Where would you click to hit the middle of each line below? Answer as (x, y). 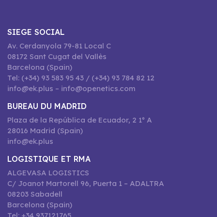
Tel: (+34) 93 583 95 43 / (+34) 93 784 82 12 (81, 77)
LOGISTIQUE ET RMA (49, 159)
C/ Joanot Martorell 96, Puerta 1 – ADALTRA (86, 183)
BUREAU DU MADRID (47, 106)
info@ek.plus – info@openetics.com (71, 88)
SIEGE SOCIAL (36, 32)
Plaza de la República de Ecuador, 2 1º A (80, 120)
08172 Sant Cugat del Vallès (57, 56)
